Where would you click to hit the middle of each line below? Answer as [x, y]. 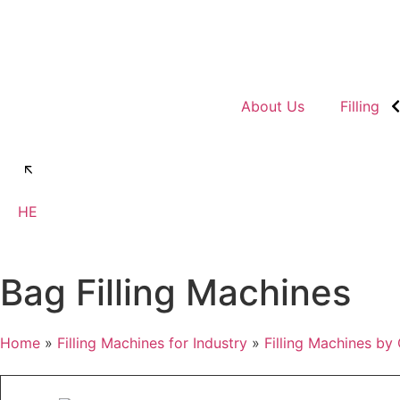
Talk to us [69, 170]
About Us [272, 106]
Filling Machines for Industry [152, 343]
